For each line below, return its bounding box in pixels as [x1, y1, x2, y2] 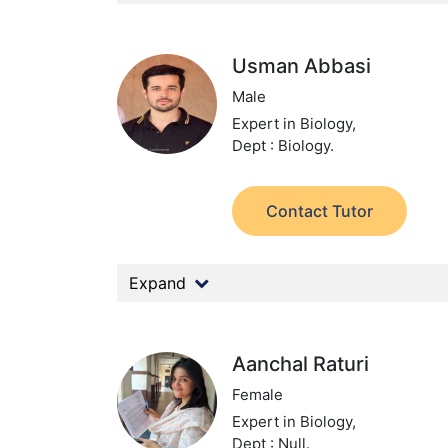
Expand [129, 273, 186, 293]
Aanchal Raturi [232, 352, 370, 376]
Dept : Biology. [232, 136, 335, 155]
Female [232, 385, 284, 404]
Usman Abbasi [232, 54, 372, 78]
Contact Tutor [266, 201, 374, 221]
